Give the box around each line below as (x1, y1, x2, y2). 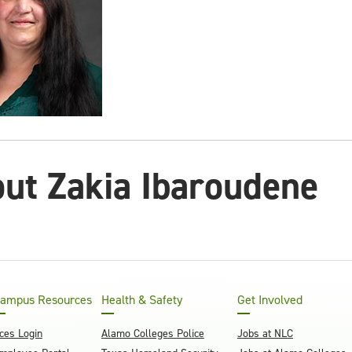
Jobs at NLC (236, 326, 293, 341)
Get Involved (236, 291, 302, 308)
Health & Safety (101, 291, 182, 308)
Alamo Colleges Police (101, 326, 204, 341)
